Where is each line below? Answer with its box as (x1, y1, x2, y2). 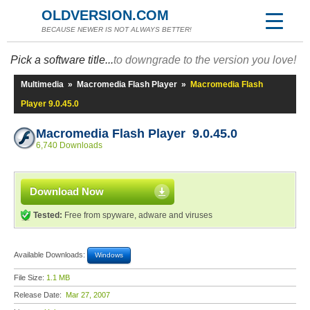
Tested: (33, 210, 62, 220)
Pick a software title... (10, 54, 113, 66)
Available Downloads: (14, 250, 87, 259)
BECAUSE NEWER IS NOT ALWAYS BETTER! (42, 26, 192, 33)
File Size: (14, 273, 46, 282)
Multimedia (21, 80, 64, 89)
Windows (95, 251, 123, 259)
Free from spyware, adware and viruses (62, 210, 212, 220)
